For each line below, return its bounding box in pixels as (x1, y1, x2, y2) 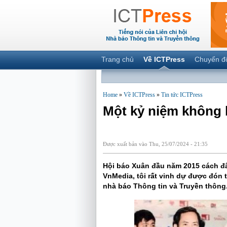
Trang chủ (101, 55, 134, 63)
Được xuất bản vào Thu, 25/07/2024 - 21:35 (103, 141, 208, 147)
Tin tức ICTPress (161, 91, 203, 98)
